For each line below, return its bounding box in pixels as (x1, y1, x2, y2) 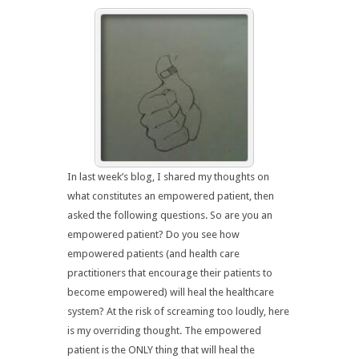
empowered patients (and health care (67, 248, 240, 260)
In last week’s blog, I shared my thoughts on (67, 171, 269, 183)
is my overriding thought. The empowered (67, 325, 261, 337)
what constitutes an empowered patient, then (67, 190, 274, 202)
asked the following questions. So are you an (67, 209, 272, 221)
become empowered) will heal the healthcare (67, 286, 274, 298)
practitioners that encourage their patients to (67, 267, 272, 279)
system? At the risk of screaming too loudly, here (67, 305, 289, 317)
